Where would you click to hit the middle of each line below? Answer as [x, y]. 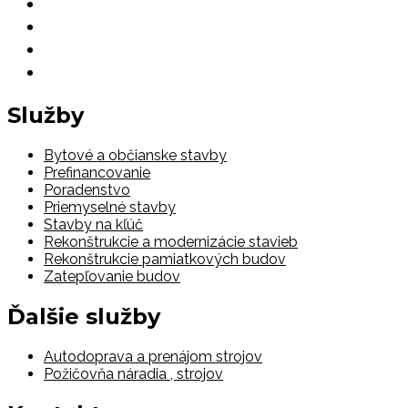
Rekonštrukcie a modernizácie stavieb [171, 241]
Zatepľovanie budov [112, 276]
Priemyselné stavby [110, 207]
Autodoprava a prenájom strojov [153, 356]
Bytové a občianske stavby [135, 155]
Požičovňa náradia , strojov [133, 373]
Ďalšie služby [84, 316]
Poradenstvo [87, 189]
